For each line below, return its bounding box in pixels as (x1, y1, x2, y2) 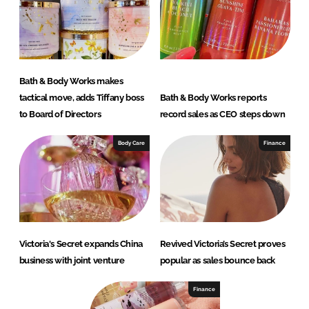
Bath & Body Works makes (19, 76, 123, 87)
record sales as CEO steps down (159, 109, 286, 120)
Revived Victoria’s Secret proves (159, 239, 286, 250)
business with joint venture (19, 255, 125, 266)
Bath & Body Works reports (159, 92, 267, 103)
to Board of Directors (19, 109, 101, 120)
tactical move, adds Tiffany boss (19, 92, 144, 103)
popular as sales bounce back (159, 255, 275, 266)
